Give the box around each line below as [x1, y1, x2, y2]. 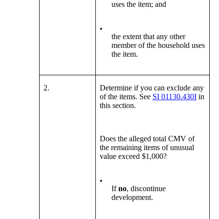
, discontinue [127, 184, 166, 193]
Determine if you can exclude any [100, 84, 204, 92]
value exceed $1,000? [100, 152, 167, 161]
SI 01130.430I [153, 92, 197, 101]
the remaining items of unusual [100, 143, 195, 152]
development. [111, 193, 153, 202]
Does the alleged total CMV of [100, 134, 195, 143]
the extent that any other [111, 32, 186, 41]
